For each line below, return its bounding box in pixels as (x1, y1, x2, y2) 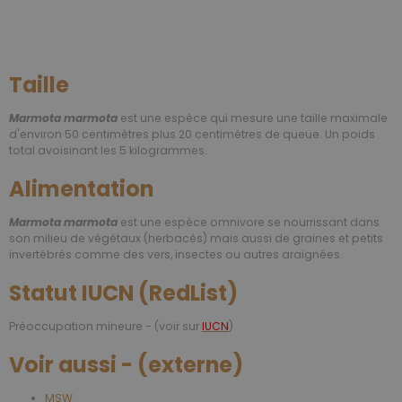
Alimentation (9, 174, 153, 205)
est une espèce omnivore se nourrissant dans (118, 214, 380, 231)
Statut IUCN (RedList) (9, 278, 238, 309)
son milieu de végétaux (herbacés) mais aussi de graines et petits (9, 231, 383, 247)
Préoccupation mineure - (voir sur (9, 319, 202, 335)
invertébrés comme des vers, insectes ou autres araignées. (9, 247, 343, 263)
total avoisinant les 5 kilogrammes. (9, 143, 207, 159)
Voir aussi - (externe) (9, 350, 243, 380)
